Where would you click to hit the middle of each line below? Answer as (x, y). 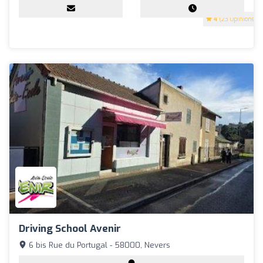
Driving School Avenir (70, 228)
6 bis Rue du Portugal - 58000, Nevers (98, 245)
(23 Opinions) (237, 19)
